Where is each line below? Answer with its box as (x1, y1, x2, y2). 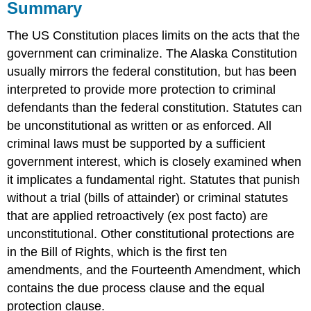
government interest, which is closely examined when (7, 155, 302, 169)
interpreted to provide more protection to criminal (7, 83, 276, 97)
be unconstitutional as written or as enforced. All (7, 119, 272, 133)
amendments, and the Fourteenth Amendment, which (7, 263, 301, 278)
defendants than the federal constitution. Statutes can (7, 101, 303, 115)
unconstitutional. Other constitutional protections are (7, 227, 295, 242)
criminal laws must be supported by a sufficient (7, 137, 266, 151)
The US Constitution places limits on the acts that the (7, 28, 301, 43)
